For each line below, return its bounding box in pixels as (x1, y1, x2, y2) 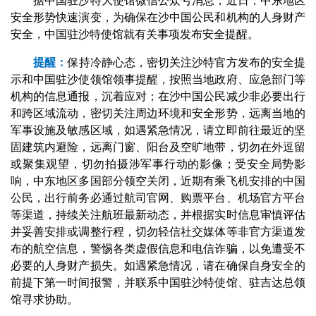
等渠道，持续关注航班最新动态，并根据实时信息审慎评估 (11, 209, 305, 221)
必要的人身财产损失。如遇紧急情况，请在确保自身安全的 (11, 260, 305, 272)
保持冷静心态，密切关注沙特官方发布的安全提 (67, 56, 306, 68)
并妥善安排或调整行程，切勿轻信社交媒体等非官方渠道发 (11, 226, 305, 238)
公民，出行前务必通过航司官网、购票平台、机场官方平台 (11, 192, 305, 204)
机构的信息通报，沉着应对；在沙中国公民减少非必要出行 (11, 90, 305, 102)
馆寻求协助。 (11, 293, 78, 305)
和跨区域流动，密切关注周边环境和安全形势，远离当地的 (11, 107, 305, 119)
